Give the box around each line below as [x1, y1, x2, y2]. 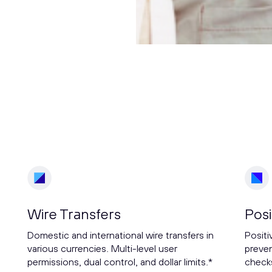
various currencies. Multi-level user [27, 242, 177, 255]
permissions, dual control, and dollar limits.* [27, 256, 212, 268]
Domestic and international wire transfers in [27, 229, 214, 242]
